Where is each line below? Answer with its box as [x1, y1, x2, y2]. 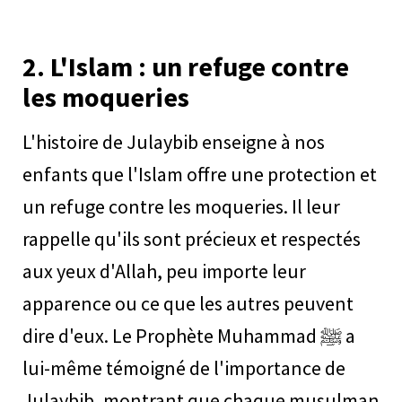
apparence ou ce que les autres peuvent [22, 291, 354, 317]
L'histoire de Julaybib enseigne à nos [22, 129, 325, 155]
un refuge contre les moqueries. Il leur [22, 194, 340, 220]
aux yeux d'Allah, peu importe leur [22, 258, 306, 284]
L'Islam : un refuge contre [50, 49, 349, 84]
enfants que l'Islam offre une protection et [22, 162, 377, 188]
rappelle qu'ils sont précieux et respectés [22, 226, 361, 252]
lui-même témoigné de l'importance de [22, 355, 345, 381]
